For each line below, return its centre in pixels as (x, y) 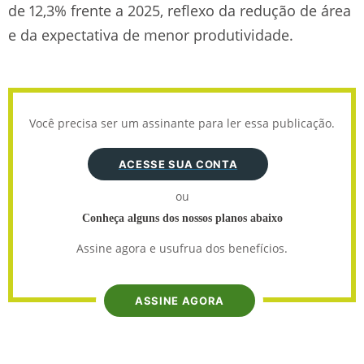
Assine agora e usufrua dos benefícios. (182, 248)
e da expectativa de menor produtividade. (151, 35)
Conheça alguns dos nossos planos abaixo (182, 218)
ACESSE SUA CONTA (178, 164)
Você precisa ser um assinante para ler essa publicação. (182, 123)
